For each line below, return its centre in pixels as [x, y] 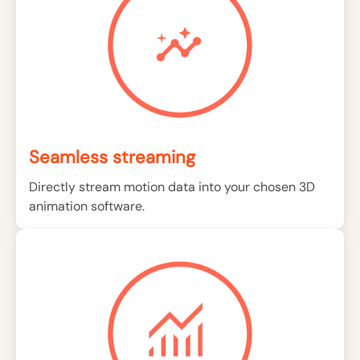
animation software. [87, 207]
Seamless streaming [112, 157]
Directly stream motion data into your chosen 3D [172, 187]
